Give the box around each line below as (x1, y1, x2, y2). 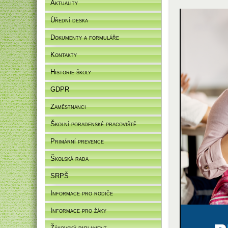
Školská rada (50, 155, 89, 162)
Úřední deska (50, 16, 88, 24)
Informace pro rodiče (50, 189, 113, 197)
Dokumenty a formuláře (50, 34, 119, 41)
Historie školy (50, 68, 91, 76)
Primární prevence (50, 137, 104, 145)
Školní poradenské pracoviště (50, 120, 136, 128)
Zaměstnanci (50, 103, 86, 110)
